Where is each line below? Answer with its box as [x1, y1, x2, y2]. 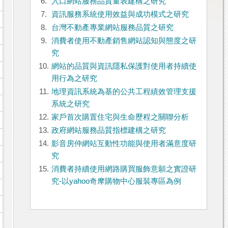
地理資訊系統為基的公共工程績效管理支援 [51, 88, 196, 96]
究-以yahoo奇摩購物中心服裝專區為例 [51, 177, 181, 186]
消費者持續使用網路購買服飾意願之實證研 [51, 165, 196, 174]
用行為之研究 [51, 74, 97, 83]
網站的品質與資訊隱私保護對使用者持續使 [51, 62, 196, 71]
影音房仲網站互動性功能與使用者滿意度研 [51, 139, 196, 148]
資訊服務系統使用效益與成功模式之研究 [51, 10, 189, 19]
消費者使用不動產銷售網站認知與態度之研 [51, 37, 196, 45]
